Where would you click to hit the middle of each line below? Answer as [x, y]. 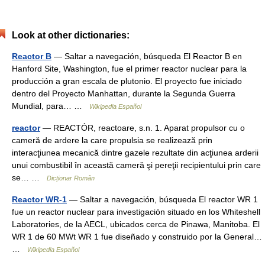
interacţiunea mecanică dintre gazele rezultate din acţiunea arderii [135, 153]
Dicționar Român [71, 178]
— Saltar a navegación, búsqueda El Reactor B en [147, 56]
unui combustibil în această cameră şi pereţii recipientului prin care [136, 165]
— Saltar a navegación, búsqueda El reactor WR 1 [162, 199]
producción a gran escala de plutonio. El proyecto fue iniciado [127, 81]
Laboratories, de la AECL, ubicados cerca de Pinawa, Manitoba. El [136, 224]
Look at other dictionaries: [71, 35]
